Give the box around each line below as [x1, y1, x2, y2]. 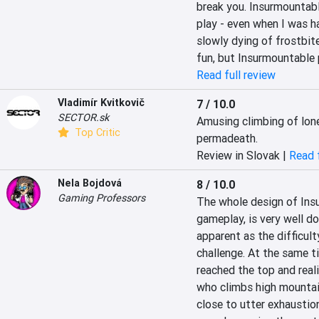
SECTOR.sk [58, 111, 109, 124]
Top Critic [72, 126, 120, 139]
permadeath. [196, 131, 258, 145]
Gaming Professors [58, 192, 145, 204]
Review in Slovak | [196, 148, 289, 162]
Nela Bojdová [58, 177, 122, 189]
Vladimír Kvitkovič [58, 96, 145, 109]
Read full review [196, 68, 276, 82]
